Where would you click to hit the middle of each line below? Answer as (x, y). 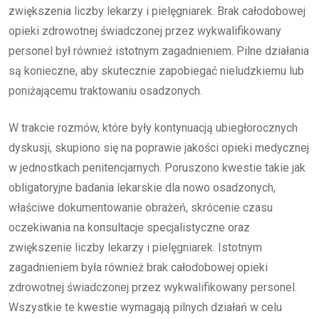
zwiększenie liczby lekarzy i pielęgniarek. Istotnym (135, 247)
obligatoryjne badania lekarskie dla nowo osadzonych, (142, 187)
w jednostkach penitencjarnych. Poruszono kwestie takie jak (157, 167)
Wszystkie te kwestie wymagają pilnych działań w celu (145, 307)
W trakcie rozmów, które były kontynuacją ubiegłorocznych (153, 127)
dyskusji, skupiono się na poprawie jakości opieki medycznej (159, 147)
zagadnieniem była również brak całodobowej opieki (138, 267)
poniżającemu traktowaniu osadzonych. (105, 90)
